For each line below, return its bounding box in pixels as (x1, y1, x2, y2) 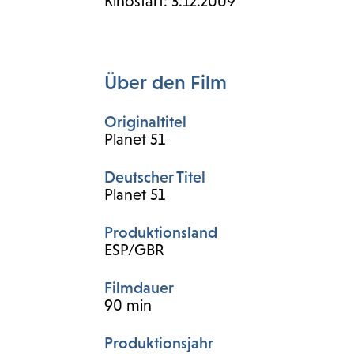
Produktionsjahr (104, 334, 213, 352)
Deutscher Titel (104, 168, 205, 186)
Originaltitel (104, 113, 186, 130)
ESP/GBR (104, 241, 164, 258)
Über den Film (104, 71, 227, 93)
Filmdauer (104, 279, 174, 296)
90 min (104, 296, 152, 314)
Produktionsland (104, 224, 217, 241)
